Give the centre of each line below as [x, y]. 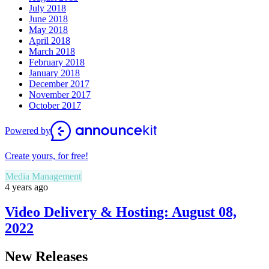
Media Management [43, 176]
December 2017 [59, 83]
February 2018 [57, 62]
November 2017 [60, 94]
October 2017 [55, 105]
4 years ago [26, 187]
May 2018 [48, 29]
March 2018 [52, 51]
